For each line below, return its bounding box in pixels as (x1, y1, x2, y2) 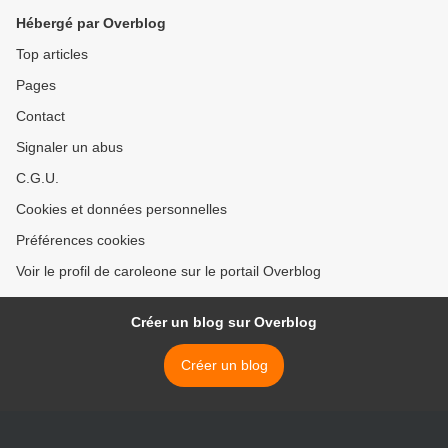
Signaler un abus (16, 139, 123, 156)
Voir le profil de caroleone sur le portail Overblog (16, 263, 321, 280)
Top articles (16, 46, 88, 63)
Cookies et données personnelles (16, 201, 227, 218)
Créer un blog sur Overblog (131, 314, 317, 331)
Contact (16, 108, 65, 125)
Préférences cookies (16, 232, 145, 249)
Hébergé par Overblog (16, 15, 166, 32)
